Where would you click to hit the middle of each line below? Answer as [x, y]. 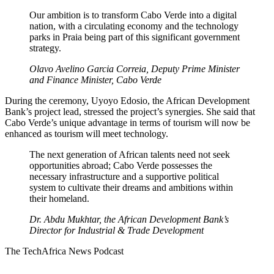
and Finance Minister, [73, 80]
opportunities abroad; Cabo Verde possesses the [121, 165]
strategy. [45, 48]
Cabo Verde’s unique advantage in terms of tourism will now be [128, 122]
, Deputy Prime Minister [193, 68]
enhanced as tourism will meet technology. [87, 133]
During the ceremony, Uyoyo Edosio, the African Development [127, 100]
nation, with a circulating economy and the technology [134, 26]
